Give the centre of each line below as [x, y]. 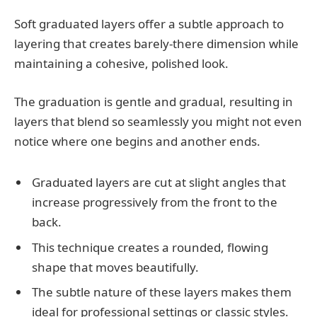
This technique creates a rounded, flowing [150, 247]
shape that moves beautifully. [115, 267]
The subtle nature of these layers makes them [162, 292]
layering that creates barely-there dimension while [156, 43]
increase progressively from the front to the [155, 202]
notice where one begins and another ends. [137, 141]
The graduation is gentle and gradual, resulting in [154, 101]
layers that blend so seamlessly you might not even [158, 121]
